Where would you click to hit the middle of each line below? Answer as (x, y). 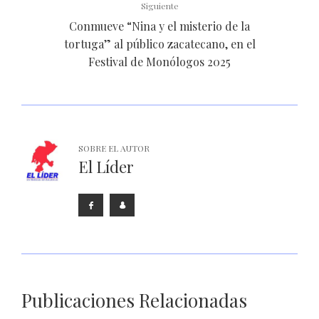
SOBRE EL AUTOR (114, 148)
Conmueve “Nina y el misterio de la (159, 26)
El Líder (106, 166)
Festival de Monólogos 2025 (159, 61)
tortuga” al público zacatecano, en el (159, 43)
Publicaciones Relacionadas (134, 300)
